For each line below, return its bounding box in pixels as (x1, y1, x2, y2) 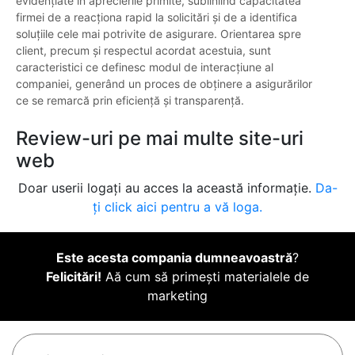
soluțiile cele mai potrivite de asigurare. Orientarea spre (16, 27, 301, 41)
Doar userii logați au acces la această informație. (17, 180, 315, 197)
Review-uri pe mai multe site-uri (16, 127, 303, 151)
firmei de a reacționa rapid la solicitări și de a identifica (16, 10, 297, 25)
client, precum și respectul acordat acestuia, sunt (16, 44, 271, 58)
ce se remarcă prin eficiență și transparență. (16, 94, 244, 108)
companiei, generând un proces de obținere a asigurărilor (16, 77, 312, 91)
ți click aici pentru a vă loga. (93, 199, 262, 216)
